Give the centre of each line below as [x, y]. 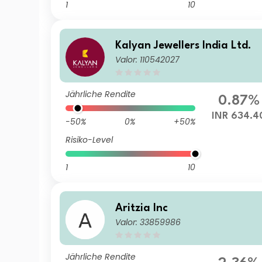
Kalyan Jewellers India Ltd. [184, 45]
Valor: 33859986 [148, 222]
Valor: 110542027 [148, 59]
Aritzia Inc [142, 208]
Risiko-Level [89, 140]
